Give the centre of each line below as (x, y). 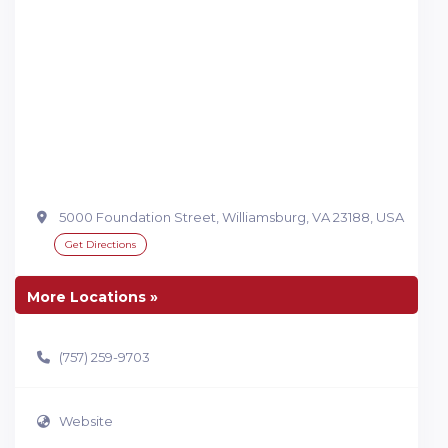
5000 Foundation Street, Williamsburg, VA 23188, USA (231, 217)
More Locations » (92, 297)
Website (86, 420)
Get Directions (100, 245)
